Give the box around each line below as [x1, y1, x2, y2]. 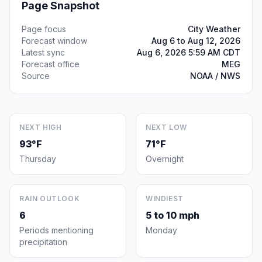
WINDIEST [146, 194, 184, 203]
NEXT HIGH [19, 123, 62, 132]
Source [22, 71, 50, 81]
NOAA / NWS [190, 71, 240, 81]
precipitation [19, 237, 67, 247]
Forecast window [22, 36, 87, 46]
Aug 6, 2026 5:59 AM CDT [137, 47, 240, 57]
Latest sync [22, 47, 65, 57]
